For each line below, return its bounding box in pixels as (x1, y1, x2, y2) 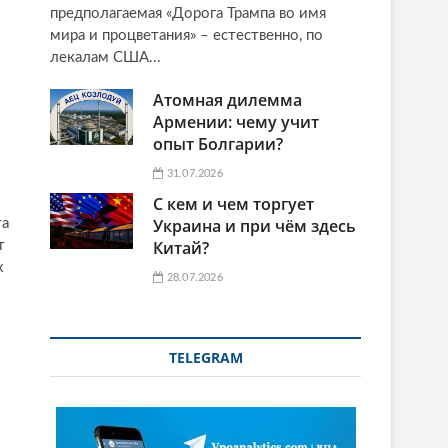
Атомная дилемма (153, 88, 303, 111)
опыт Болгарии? (153, 132, 284, 155)
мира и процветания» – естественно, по (50, 27, 323, 43)
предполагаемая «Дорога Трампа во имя (50, 5, 326, 21)
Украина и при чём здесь (153, 214, 357, 237)
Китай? (153, 236, 210, 259)
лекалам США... (50, 49, 161, 65)
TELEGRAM (168, 347, 243, 367)
